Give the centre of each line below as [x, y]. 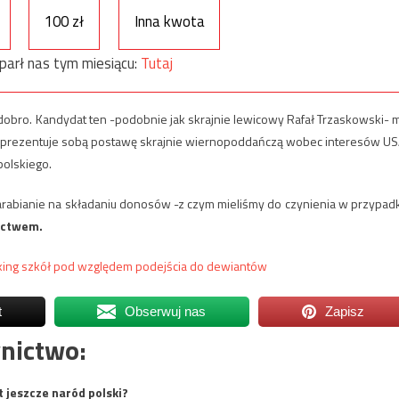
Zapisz [345, 311]
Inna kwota [169, 21]
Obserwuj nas [166, 311]
